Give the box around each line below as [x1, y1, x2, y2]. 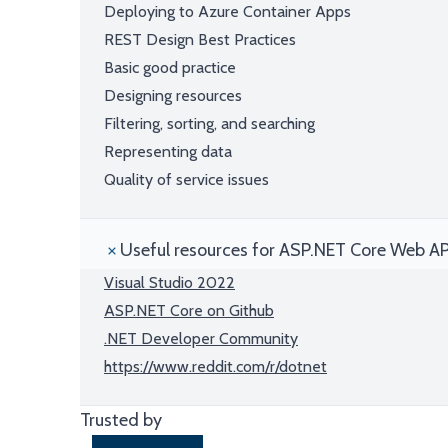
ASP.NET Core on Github [104, 301, 274, 320]
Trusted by [80, 409, 162, 431]
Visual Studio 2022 [104, 273, 235, 292]
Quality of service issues [104, 170, 269, 189]
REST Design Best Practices [104, 30, 296, 49]
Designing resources [104, 86, 242, 105]
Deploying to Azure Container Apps [104, 2, 351, 21]
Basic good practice [104, 58, 236, 77]
